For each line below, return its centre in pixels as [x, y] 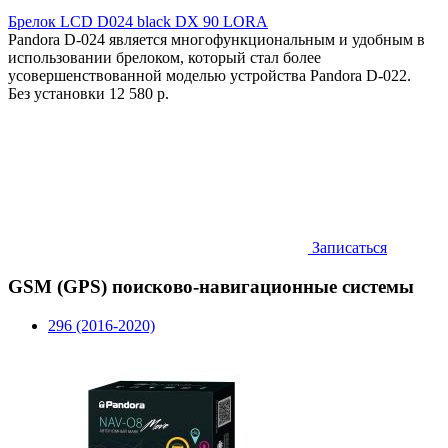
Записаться [347, 248]
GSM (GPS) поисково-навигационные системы [211, 286]
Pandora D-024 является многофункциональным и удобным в [216, 40]
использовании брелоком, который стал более [164, 58]
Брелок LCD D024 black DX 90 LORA [138, 22]
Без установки [58, 94]
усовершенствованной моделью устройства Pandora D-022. [209, 76]
